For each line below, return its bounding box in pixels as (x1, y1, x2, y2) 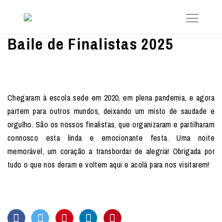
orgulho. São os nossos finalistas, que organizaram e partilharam (7, 119, 215, 130)
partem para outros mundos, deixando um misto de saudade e (7, 106, 215, 116)
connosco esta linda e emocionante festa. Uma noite (7, 132, 215, 143)
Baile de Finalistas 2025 (7, 33, 173, 55)
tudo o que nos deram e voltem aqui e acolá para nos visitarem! (7, 159, 210, 170)
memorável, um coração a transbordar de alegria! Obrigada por (7, 146, 215, 157)
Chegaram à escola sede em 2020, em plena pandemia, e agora (7, 92, 215, 103)
